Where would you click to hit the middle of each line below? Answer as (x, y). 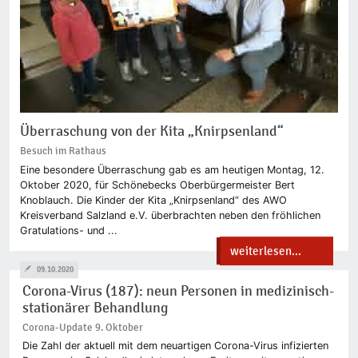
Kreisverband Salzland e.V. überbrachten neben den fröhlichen (170, 215)
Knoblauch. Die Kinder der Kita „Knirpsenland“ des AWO (153, 200)
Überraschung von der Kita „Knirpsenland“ (151, 131)
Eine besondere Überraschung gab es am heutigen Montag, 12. (172, 169)
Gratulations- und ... (68, 230)
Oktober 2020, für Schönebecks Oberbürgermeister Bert (157, 185)
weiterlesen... (266, 251)
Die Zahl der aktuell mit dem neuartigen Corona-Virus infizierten (175, 346)
